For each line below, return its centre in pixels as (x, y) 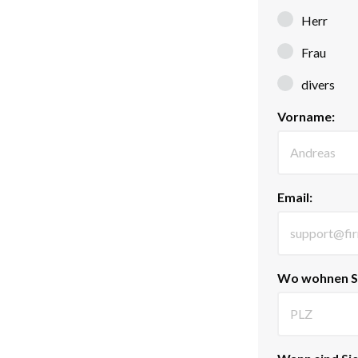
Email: (295, 197)
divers (318, 84)
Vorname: (306, 116)
